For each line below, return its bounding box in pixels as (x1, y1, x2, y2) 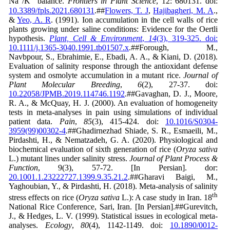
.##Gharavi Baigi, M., (128, 172, 218, 181)
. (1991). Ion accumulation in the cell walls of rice (51, 15, 218, 24)
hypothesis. (9, 33, 49, 43)
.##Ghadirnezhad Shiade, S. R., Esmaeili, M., (66, 126, 218, 135)
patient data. (9, 117, 60, 126)
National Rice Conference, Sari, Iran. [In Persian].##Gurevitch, (9, 202, 218, 212)
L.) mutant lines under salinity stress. (9, 154, 129, 163)
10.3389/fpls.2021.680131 (9, 6, 94, 15)
